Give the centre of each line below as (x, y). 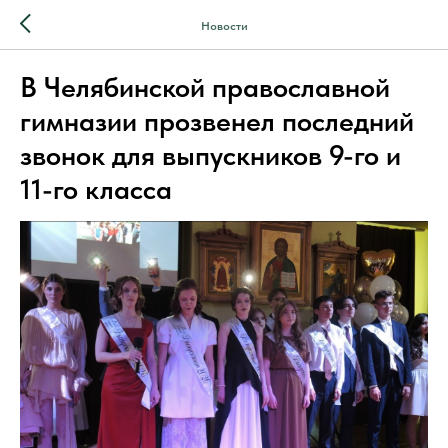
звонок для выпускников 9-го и (210, 155)
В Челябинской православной (205, 87)
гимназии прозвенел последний (217, 121)
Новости (224, 25)
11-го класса (96, 189)
